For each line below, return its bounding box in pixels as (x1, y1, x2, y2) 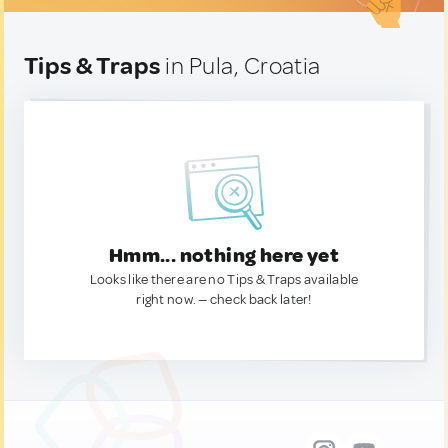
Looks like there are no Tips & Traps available (89, 271, 359, 288)
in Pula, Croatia (160, 51, 321, 81)
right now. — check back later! (136, 291, 312, 308)
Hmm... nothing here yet (108, 243, 340, 268)
